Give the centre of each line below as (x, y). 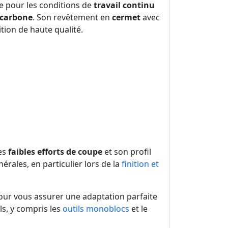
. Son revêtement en (72, 18)
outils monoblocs (96, 209)
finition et (140, 164)
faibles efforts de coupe (55, 152)
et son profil (127, 152)
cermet (126, 18)
